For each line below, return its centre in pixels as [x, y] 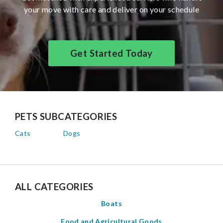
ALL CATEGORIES [54, 186]
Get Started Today [111, 53]
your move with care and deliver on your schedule [111, 9]
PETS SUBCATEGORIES [66, 116]
